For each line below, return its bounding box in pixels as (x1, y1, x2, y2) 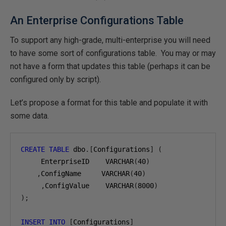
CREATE (21, 145, 45, 153)
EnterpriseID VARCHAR (21, 157, 134, 165)
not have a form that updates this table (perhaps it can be (10, 62, 210, 71)
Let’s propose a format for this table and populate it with (10, 98, 208, 107)
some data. (10, 111, 49, 121)
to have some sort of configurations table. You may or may (10, 48, 216, 58)
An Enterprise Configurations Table (10, 14, 184, 27)
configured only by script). (10, 75, 101, 84)
